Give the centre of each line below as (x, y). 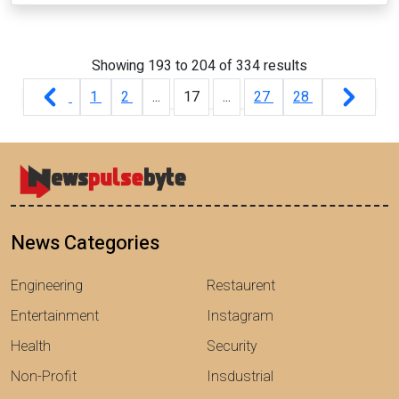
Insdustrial (240, 377)
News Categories (85, 244)
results (284, 66)
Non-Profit (44, 377)
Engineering (47, 286)
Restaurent (241, 286)
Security (232, 347)
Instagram (240, 317)
